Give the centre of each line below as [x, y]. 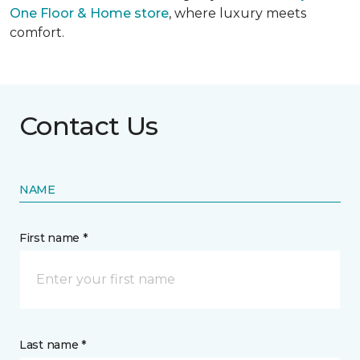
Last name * [53, 345]
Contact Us [89, 126]
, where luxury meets [237, 14]
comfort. [37, 33]
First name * [53, 238]
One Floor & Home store [89, 14]
